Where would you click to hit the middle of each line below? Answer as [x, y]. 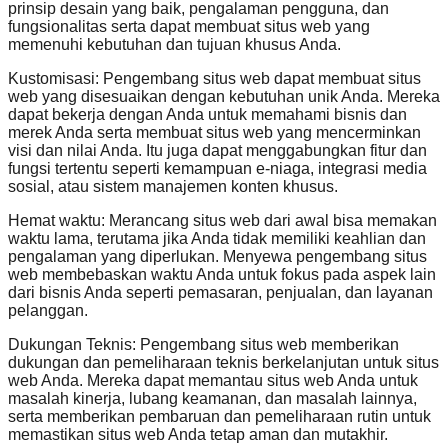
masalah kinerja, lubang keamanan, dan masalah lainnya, [212, 399]
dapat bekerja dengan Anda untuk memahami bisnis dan [207, 115]
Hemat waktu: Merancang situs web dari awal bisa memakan [222, 221]
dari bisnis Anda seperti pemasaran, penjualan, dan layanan [220, 293]
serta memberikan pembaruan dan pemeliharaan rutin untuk [219, 417]
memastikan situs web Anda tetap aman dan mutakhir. [198, 435]
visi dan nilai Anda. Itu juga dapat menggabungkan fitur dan [217, 151]
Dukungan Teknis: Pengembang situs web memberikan [203, 345]
